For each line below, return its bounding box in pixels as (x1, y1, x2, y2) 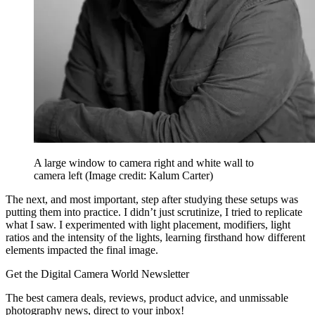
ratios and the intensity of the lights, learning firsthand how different (6, 231, 305, 243)
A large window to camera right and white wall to (34, 156, 254, 169)
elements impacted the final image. (6, 243, 158, 256)
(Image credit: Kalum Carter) (85, 169, 213, 181)
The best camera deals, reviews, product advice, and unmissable (6, 291, 288, 304)
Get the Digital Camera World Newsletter (6, 267, 189, 280)
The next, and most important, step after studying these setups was (6, 193, 298, 205)
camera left (34, 169, 85, 181)
